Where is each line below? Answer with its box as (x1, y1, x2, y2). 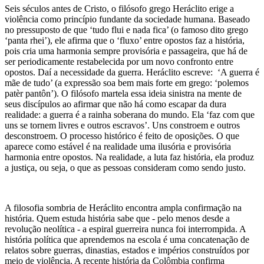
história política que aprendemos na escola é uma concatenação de (5, 234, 249, 245)
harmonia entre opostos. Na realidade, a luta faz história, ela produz (5, 151, 254, 162)
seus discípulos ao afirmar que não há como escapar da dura (5, 98, 226, 109)
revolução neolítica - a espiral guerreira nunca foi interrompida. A (5, 223, 246, 234)
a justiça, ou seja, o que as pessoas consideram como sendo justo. (5, 162, 246, 173)
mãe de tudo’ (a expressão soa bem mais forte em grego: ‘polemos (5, 77, 249, 88)
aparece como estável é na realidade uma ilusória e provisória (5, 141, 231, 151)
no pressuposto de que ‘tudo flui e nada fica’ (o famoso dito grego (5, 24, 248, 35)
